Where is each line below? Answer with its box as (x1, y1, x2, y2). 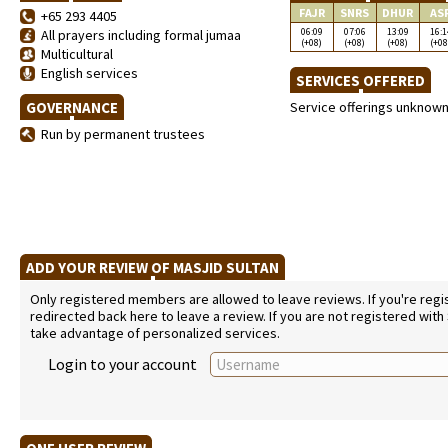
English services (35, 64, 138, 82)
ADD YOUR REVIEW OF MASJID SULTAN (20, 258, 285, 277)
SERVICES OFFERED (290, 71, 431, 90)
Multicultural (35, 45, 113, 63)
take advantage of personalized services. (30, 324, 280, 342)
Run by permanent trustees (35, 125, 205, 143)
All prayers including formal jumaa (35, 26, 241, 44)
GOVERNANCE (20, 98, 124, 117)
